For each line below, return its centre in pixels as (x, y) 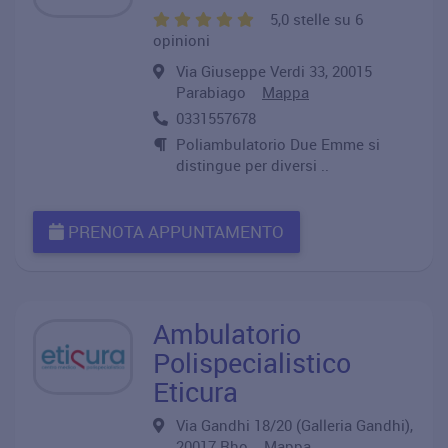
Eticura (195, 391)
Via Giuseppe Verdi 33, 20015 (274, 71)
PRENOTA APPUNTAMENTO (174, 231)
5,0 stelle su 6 (316, 19)
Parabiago (219, 92)
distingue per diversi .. (252, 165)
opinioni (181, 40)
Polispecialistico (252, 362)
